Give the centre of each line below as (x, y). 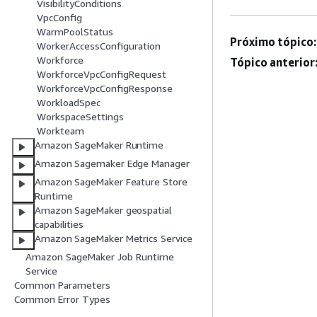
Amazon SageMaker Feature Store (111, 182)
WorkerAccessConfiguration (99, 46)
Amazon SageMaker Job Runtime (100, 257)
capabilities (59, 224)
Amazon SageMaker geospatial (103, 210)
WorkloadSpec (69, 103)
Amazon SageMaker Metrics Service (114, 238)
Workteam (60, 131)
